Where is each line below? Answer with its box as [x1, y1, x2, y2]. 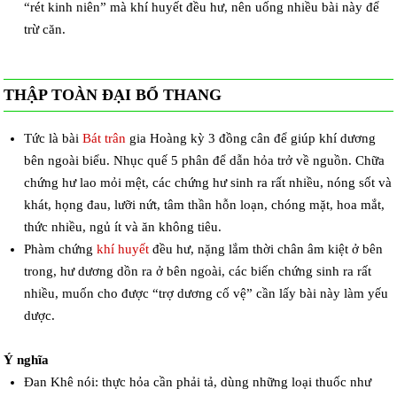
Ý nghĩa [4, 353, 50, 368]
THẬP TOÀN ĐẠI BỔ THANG [4, 86, 222, 105]
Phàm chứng [23, 242, 97, 257]
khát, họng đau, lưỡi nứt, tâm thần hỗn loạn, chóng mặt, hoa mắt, [23, 198, 385, 213]
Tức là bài [23, 131, 82, 146]
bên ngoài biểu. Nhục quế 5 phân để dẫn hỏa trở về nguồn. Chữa [23, 153, 385, 168]
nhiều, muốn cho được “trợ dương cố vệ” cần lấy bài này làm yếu [23, 286, 388, 301]
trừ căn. [23, 22, 66, 37]
